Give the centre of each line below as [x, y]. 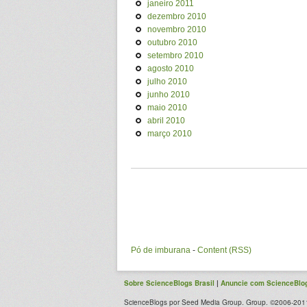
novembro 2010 [177, 29]
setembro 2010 [175, 56]
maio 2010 [167, 108]
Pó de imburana [161, 250]
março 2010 [170, 134]
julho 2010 [167, 82]
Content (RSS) [224, 250]
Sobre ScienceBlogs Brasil [169, 283]
